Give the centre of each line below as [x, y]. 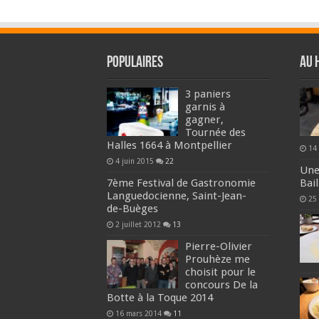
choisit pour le [220, 272]
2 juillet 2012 [138, 224]
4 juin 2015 [134, 161]
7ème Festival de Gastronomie [181, 183]
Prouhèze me [217, 259]
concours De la [221, 284]
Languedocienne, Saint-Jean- [176, 195]
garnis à [205, 106]
